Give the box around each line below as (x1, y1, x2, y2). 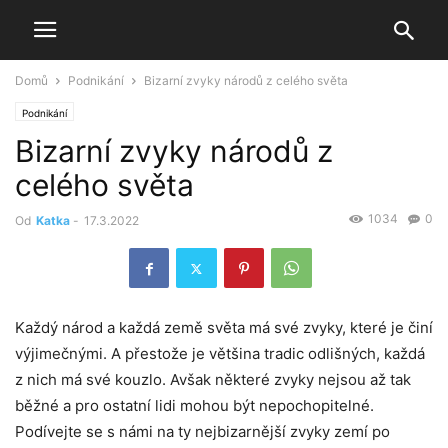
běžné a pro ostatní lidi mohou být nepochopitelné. (15, 396, 374, 416)
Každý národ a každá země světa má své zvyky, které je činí (15, 318, 433, 338)
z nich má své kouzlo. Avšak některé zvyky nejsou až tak (15, 370, 411, 390)
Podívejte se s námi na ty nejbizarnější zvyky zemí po (15, 422, 390, 442)
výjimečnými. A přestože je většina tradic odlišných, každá (15, 344, 425, 364)
